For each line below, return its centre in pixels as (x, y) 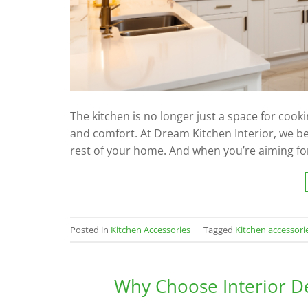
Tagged (219, 229)
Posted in (90, 229)
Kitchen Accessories (151, 229)
